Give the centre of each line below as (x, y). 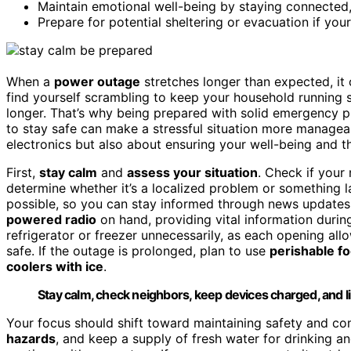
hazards (31, 338)
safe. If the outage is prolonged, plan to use (138, 250)
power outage (97, 81)
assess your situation (192, 172)
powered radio (51, 219)
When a (30, 81)
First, (23, 172)
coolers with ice (55, 266)
